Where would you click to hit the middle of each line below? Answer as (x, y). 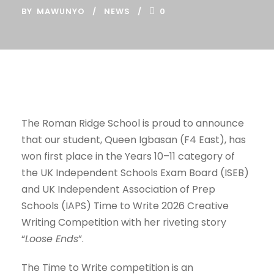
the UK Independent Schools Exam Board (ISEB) (135, 173)
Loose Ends (52, 239)
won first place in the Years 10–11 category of (128, 156)
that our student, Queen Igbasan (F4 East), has (134, 140)
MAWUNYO (61, 11)
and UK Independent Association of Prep (118, 189)
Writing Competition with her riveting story (124, 222)
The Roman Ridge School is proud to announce (133, 123)
